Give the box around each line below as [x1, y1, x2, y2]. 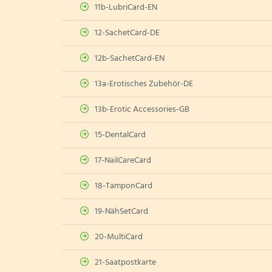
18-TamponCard [95, 179, 152, 193]
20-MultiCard [95, 230, 143, 244]
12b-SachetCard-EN [95, 52, 165, 66]
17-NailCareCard [95, 154, 151, 168]
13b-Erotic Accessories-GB [95, 103, 189, 117]
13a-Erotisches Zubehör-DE [95, 77, 193, 91]
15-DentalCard [95, 128, 146, 142]
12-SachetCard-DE [95, 26, 160, 40]
